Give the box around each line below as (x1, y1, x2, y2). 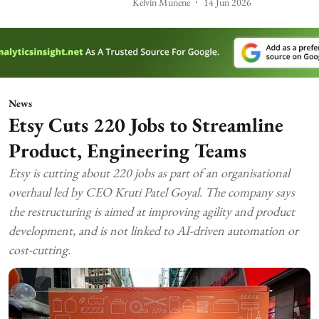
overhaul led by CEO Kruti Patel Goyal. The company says (9, 184, 295, 201)
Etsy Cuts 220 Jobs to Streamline (9, 112, 283, 138)
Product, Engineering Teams (9, 137, 246, 164)
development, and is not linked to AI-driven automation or (9, 222, 298, 239)
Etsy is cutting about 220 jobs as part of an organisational (9, 164, 290, 182)
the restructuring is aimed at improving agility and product (9, 203, 295, 220)
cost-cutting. (9, 241, 70, 258)
